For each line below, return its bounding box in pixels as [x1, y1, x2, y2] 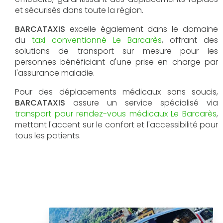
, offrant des [162, 34, 218, 46]
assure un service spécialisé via [65, 97, 218, 109]
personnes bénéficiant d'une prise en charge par [15, 56, 218, 68]
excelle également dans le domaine [65, 23, 218, 35]
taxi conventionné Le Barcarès [32, 34, 162, 46]
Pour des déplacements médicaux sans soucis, [15, 86, 218, 98]
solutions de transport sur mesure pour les [15, 45, 218, 57]
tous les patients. [15, 129, 81, 141]
